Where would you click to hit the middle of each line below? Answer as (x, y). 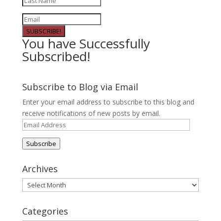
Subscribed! (56, 56)
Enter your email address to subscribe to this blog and (108, 102)
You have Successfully (86, 44)
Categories (45, 211)
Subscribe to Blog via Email (80, 87)
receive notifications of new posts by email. (91, 113)
